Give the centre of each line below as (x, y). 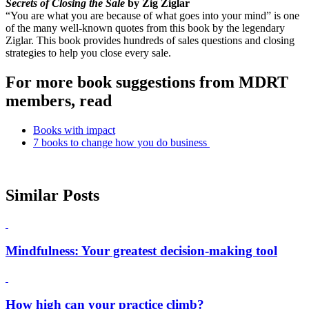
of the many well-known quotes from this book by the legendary (145, 28)
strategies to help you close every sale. (88, 52)
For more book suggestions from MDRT (147, 82)
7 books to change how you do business (121, 142)
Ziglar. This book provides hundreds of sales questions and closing (150, 40)
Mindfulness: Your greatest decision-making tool (141, 251)
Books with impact (74, 130)
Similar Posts (52, 195)
